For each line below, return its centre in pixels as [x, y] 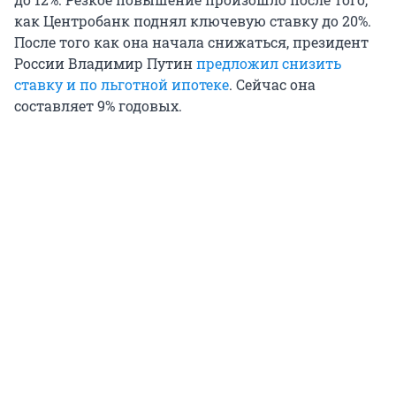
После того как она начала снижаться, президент [191, 42]
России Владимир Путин [105, 63]
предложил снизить [269, 63]
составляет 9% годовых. [98, 105]
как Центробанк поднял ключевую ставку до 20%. [193, 20]
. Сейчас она [272, 84]
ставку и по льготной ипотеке [122, 84]
